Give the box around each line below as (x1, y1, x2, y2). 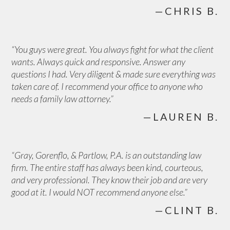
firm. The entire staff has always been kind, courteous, (11, 162, 204, 173)
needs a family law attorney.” (11, 93, 114, 104)
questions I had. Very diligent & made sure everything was (11, 68, 216, 80)
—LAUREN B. (142, 110, 219, 123)
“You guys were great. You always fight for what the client (11, 44, 214, 55)
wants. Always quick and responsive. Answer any (11, 56, 186, 67)
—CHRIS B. (154, 5, 219, 17)
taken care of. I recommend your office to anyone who (11, 81, 203, 92)
